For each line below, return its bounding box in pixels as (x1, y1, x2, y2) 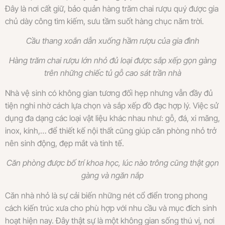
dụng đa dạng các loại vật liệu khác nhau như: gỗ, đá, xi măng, (5, 113, 220, 123)
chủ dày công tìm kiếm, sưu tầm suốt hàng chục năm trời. (5, 16, 204, 26)
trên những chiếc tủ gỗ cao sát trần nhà (44, 68, 181, 78)
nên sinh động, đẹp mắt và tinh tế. (5, 138, 124, 148)
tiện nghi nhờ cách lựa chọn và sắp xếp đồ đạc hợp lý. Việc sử (5, 100, 218, 110)
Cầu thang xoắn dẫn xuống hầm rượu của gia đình (26, 35, 199, 46)
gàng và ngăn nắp (81, 170, 144, 181)
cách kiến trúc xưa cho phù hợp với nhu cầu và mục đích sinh (5, 202, 217, 213)
